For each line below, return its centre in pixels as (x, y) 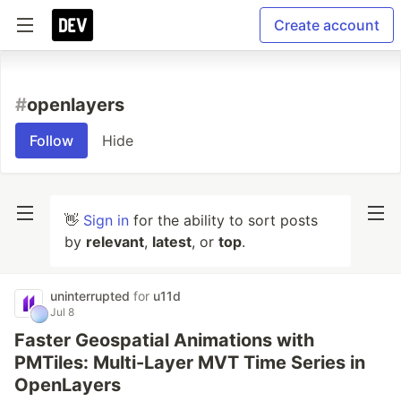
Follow (51, 141)
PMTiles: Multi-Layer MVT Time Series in (190, 363)
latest (172, 242)
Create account (327, 25)
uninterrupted (92, 296)
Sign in (106, 220)
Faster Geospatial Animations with (164, 340)
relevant (115, 242)
